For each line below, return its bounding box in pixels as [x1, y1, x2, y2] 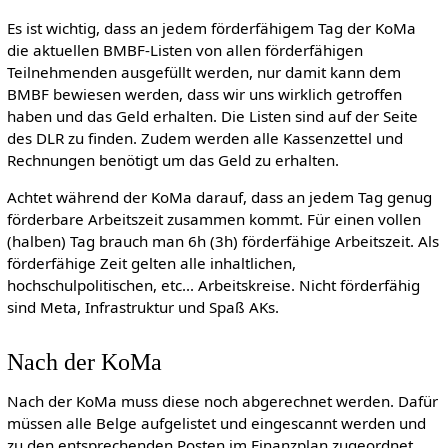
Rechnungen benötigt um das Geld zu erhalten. [6, 149, 339, 170]
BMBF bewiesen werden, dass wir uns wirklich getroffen [6, 83, 402, 104]
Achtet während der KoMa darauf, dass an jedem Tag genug [6, 186, 432, 207]
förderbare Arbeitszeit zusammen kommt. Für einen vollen [6, 208, 421, 229]
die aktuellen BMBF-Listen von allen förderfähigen [6, 39, 363, 60]
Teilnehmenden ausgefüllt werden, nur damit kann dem [6, 61, 401, 82]
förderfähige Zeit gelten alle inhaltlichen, [6, 252, 296, 273]
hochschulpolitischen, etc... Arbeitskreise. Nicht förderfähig [6, 274, 420, 295]
